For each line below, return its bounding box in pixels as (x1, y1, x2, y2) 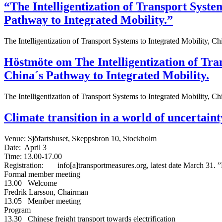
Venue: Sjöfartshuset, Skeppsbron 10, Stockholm (4, 134, 157, 143)
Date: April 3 (4, 143, 47, 152)
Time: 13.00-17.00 (4, 152, 62, 161)
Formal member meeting (4, 169, 80, 178)
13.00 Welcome (4, 178, 57, 187)
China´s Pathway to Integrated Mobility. (4, 69, 209, 82)
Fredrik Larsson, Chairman (4, 187, 88, 196)
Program (4, 205, 31, 214)
